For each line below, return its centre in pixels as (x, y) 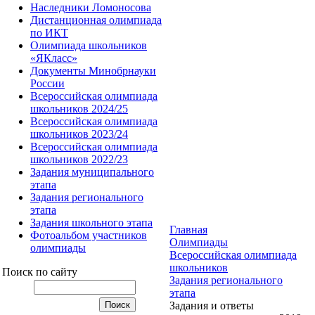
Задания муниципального (92, 172)
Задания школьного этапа (91, 222)
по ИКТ (49, 32)
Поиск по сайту (40, 271)
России (47, 83)
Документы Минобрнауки (93, 70)
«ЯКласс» (54, 58)
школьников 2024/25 (79, 108)
